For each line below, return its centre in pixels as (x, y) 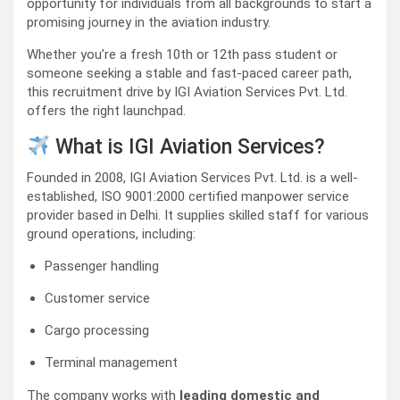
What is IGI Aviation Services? (188, 147)
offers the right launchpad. (106, 111)
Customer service (97, 299)
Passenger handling (102, 267)
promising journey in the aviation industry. (149, 23)
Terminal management (111, 363)
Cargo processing (97, 331)
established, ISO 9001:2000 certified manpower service (188, 197)
